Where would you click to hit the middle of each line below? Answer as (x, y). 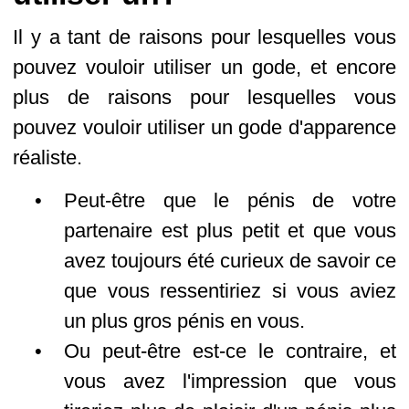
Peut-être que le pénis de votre (230, 200)
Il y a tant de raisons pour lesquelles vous (204, 37)
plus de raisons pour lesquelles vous (204, 97)
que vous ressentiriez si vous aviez (230, 291)
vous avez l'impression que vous (230, 381)
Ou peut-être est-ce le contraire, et (230, 351)
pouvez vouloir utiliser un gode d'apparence (204, 127)
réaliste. (47, 157)
